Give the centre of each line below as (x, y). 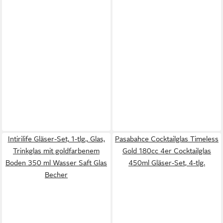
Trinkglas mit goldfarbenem (56, 151)
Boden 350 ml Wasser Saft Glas (56, 163)
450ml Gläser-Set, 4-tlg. (167, 163)
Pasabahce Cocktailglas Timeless (167, 139)
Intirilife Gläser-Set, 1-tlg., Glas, (56, 139)
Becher (56, 175)
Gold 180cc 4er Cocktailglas (167, 151)
